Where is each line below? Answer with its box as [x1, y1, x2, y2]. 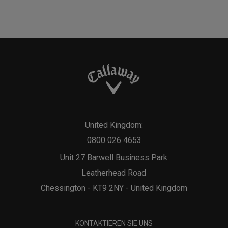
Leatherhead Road [81, 168, 147, 178]
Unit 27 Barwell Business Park [60, 153, 168, 162]
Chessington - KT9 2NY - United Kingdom [40, 183, 187, 193]
